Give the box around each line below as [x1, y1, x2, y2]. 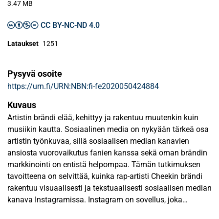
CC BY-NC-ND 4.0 [41, 21, 100, 30]
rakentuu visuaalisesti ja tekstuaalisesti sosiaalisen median [7, 183, 212, 193]
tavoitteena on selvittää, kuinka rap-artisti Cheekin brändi [7, 172, 202, 181]
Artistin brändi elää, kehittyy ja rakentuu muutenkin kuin [7, 113, 198, 122]
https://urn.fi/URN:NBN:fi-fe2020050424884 [7, 82, 159, 91]
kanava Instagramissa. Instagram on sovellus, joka [7, 195, 182, 204]
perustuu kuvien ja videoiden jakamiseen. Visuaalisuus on [7, 207, 206, 216]
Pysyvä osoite [7, 68, 62, 79]
